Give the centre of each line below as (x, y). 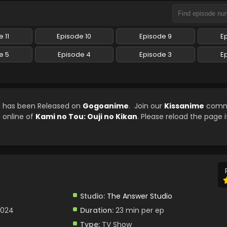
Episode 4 (74, 54)
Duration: (97, 210)
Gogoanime (106, 106)
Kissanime (184, 106)
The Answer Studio (139, 196)
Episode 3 (155, 54)
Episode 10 (74, 36)
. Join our (146, 106)
